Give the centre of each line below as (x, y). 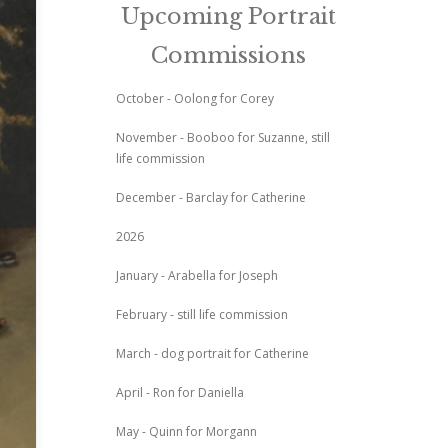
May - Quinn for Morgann (187, 431)
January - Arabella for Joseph (197, 275)
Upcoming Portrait (228, 16)
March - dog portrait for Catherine (213, 353)
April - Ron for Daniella (180, 392)
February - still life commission (202, 314)
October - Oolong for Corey (195, 98)
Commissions (228, 55)
